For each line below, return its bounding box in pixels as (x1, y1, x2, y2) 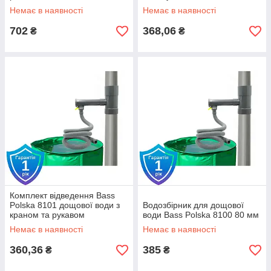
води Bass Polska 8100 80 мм (143, 210, 259, 220)
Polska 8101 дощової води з (10, 200, 120, 210)
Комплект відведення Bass (10, 191, 115, 200)
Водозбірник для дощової (143, 200, 244, 210)
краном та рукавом (10, 210, 85, 220)
